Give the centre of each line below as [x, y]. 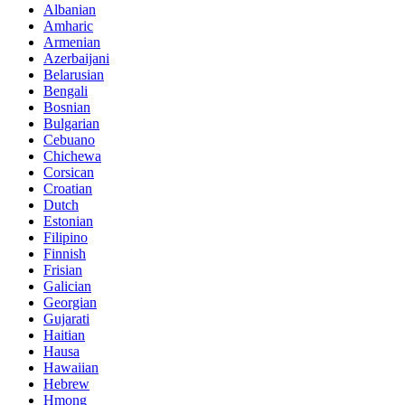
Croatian [68, 189]
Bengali [66, 91]
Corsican [69, 173]
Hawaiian [71, 368]
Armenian [72, 42]
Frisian [63, 270]
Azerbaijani [76, 59]
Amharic [68, 26]
